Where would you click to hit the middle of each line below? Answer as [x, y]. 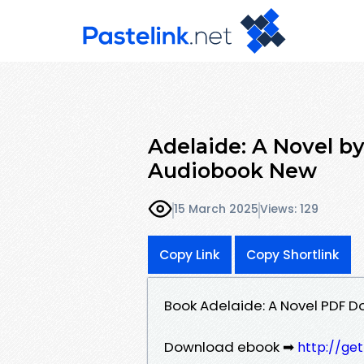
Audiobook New [232, 170]
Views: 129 [289, 209]
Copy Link [190, 254]
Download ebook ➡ [231, 347]
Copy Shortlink [293, 254]
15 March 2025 [216, 209]
